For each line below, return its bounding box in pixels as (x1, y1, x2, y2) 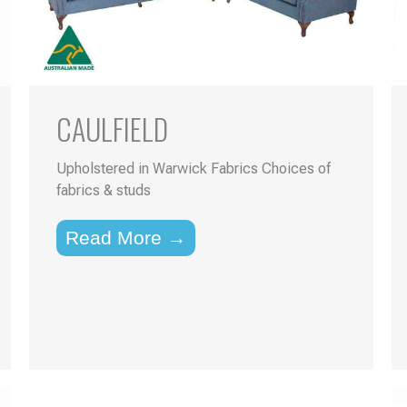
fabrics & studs (56, 182, 152, 200)
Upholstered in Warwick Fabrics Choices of (56, 160, 332, 178)
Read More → (65, 227, 187, 249)
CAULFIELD (56, 107, 169, 151)
